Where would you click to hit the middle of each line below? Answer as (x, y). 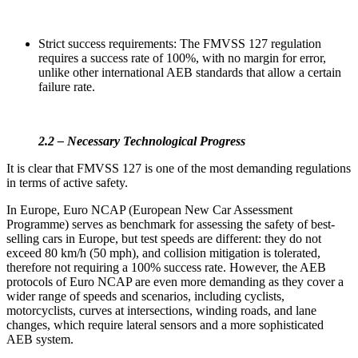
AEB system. (40, 339)
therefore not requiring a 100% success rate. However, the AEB (166, 267)
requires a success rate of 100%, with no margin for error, (182, 58)
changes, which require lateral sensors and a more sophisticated (165, 324)
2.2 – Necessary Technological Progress (139, 141)
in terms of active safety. (67, 182)
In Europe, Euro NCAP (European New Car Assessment (149, 209)
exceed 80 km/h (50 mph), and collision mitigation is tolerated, (163, 253)
